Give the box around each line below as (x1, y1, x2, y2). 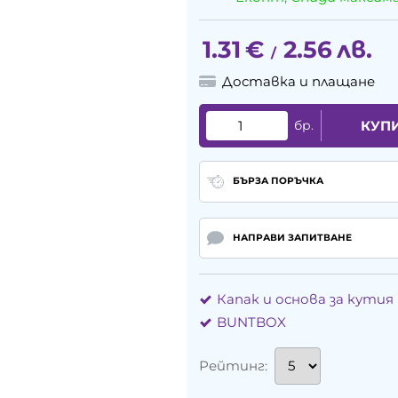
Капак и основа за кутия (217, 291, 394, 308)
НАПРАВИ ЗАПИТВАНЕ (232, 232, 352, 243)
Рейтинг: (199, 357, 267, 375)
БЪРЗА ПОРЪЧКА (232, 175, 323, 187)
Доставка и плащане (222, 73, 376, 91)
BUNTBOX (217, 314, 286, 331)
